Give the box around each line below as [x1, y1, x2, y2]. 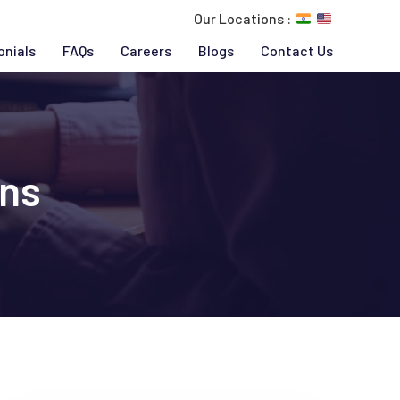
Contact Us [261, 42, 333, 59]
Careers [121, 42, 171, 59]
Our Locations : [193, 10, 291, 27]
